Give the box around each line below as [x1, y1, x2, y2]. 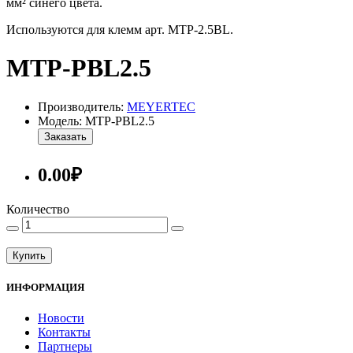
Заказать [44, 130, 87, 143]
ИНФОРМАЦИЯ [6, 281, 84, 293]
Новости [38, 311, 84, 325]
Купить [13, 249, 46, 262]
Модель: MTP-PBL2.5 [38, 113, 154, 128]
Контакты [38, 325, 91, 340]
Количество [6, 202, 69, 216]
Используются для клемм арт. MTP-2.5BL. [6, 23, 233, 36]
